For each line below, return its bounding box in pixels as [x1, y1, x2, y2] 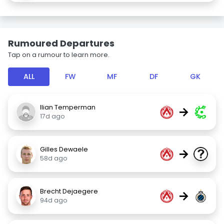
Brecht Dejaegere [40, 187, 98, 195]
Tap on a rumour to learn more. [8, 50, 109, 59]
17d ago [40, 112, 65, 120]
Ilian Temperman [40, 103, 95, 111]
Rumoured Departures [8, 37, 114, 49]
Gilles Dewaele [40, 145, 88, 153]
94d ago [40, 196, 67, 204]
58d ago [40, 154, 67, 162]
